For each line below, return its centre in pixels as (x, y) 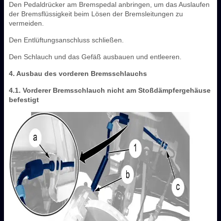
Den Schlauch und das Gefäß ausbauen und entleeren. (95, 56)
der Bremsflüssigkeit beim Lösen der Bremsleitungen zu (96, 14)
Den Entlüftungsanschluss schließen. (66, 40)
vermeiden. (26, 23)
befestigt (24, 99)
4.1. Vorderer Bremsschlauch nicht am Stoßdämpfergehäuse (110, 90)
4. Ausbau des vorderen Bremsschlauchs (78, 73)
